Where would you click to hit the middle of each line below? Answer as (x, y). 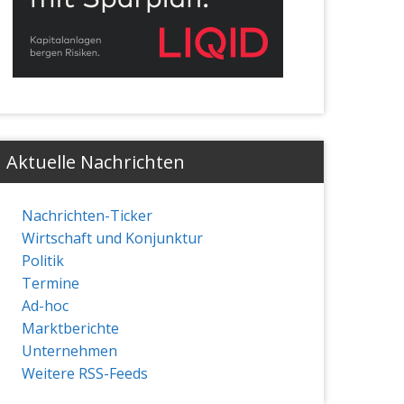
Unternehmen (69, 350)
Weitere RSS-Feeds (84, 373)
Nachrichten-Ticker (87, 215)
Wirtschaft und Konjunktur (112, 238)
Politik (42, 260)
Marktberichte (70, 328)
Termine (50, 283)
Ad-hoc (45, 305)
